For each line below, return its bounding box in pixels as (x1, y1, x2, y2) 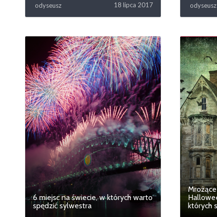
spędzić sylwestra (33, 201, 92, 210)
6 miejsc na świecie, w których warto (33, 192, 153, 202)
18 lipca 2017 (114, 1, 153, 9)
